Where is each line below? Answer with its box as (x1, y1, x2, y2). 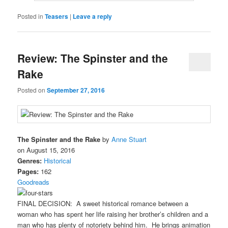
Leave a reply (73, 12, 112, 21)
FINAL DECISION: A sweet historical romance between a (17, 198, 189, 208)
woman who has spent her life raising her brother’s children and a (17, 209, 209, 219)
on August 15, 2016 (17, 145, 75, 155)
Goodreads (17, 177, 50, 187)
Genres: (17, 155, 42, 165)
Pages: (17, 166, 39, 176)
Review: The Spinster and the (17, 50, 168, 66)
